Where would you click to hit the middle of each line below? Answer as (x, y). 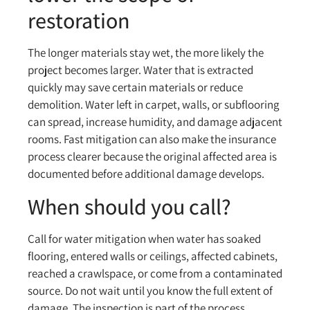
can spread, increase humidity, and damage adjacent (155, 122)
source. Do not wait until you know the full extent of (150, 290)
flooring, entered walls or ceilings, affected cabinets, (153, 256)
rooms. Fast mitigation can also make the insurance (152, 139)
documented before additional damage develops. (146, 174)
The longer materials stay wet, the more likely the (146, 53)
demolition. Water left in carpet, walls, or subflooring (154, 105)
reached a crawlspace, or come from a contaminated (155, 273)
